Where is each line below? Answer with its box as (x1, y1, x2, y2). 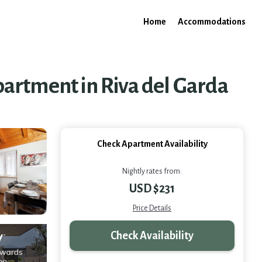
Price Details (133, 204, 171, 212)
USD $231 (129, 182, 175, 195)
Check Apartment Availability (96, 139, 208, 149)
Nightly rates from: (122, 167, 182, 175)
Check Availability (111, 230, 194, 242)
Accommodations (178, 16, 246, 26)
